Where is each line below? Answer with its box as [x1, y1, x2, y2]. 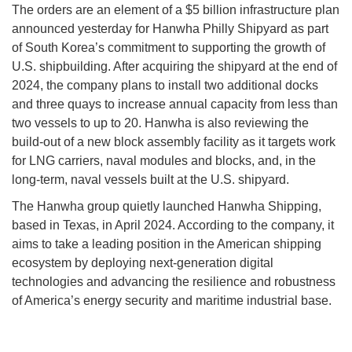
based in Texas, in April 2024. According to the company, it [12, 218, 334, 232]
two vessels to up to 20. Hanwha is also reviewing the [12, 115, 309, 130]
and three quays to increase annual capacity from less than [12, 97, 338, 111]
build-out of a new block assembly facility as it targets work [12, 134, 335, 148]
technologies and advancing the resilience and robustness [12, 274, 335, 288]
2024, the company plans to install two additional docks [12, 78, 318, 92]
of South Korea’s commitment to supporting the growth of [12, 40, 325, 54]
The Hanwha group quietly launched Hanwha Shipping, [12, 199, 321, 213]
